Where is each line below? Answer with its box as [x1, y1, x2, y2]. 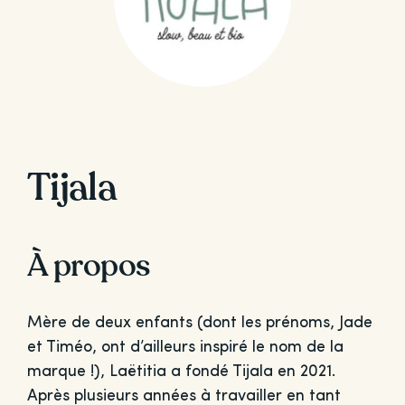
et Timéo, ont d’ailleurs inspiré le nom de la [26, 339, 344, 356]
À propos [26, 244, 150, 287]
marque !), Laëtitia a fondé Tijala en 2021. [26, 363, 335, 381]
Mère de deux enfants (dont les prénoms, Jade [26, 315, 372, 332]
